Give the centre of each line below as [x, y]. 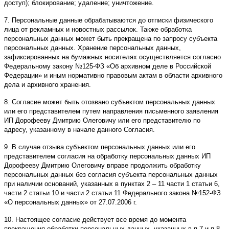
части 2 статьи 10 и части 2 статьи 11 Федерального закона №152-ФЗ [112, 193]
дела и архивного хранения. [48, 85]
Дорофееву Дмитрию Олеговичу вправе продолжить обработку [102, 166]
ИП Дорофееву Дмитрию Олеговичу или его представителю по [102, 121]
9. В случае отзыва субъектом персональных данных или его [100, 147]
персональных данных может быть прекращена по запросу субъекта [111, 39]
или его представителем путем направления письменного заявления [111, 111]
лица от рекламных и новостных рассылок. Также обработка [98, 30]
